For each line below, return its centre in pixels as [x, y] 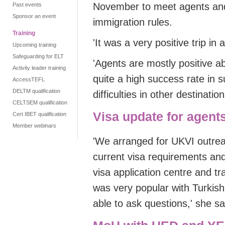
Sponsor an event [34, 16]
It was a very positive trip [150, 43]
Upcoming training [34, 45]
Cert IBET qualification [39, 114]
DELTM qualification [36, 91]
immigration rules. [133, 22]
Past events [27, 5]
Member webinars [34, 126]
